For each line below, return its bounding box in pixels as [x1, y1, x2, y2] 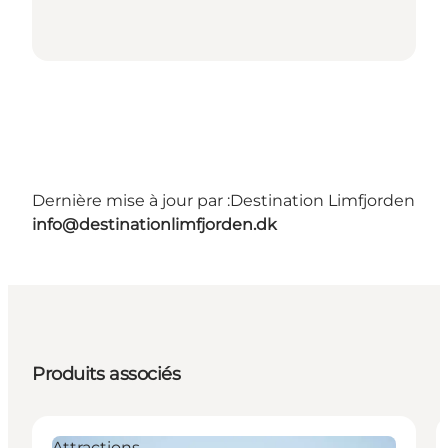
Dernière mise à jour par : [32, 190, 230, 210]
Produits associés [32, 362, 181, 385]
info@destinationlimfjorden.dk [32, 214, 277, 234]
